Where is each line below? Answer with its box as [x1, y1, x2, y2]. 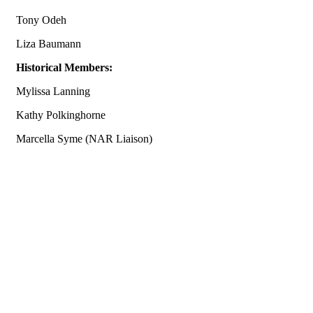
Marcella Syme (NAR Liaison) [16, 133, 152, 145]
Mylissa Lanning [16, 85, 90, 97]
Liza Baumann [16, 38, 81, 50]
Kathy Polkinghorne [16, 109, 105, 121]
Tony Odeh [16, 14, 66, 26]
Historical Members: [16, 61, 112, 73]
